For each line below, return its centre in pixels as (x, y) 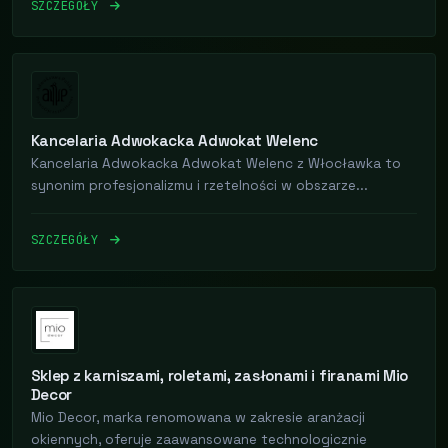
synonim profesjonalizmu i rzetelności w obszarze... (199, 186)
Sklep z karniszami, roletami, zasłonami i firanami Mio (219, 375)
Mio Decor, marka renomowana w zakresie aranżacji (197, 417)
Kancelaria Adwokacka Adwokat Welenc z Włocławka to (215, 164)
